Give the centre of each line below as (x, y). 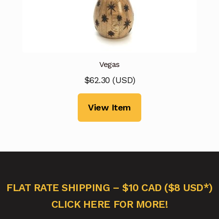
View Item (109, 108)
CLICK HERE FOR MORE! (109, 204)
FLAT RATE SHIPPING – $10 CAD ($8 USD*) (109, 187)
